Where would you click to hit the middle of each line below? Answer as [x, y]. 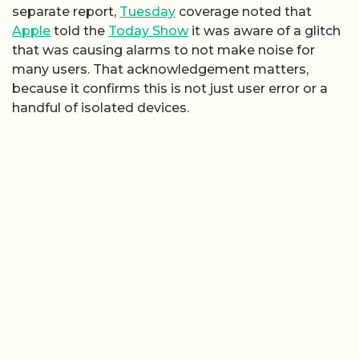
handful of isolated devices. [101, 108]
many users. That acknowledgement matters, [160, 70]
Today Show [148, 31]
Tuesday [147, 12]
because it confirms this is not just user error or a [170, 89]
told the [79, 31]
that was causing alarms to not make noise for [163, 50]
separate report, [66, 12]
